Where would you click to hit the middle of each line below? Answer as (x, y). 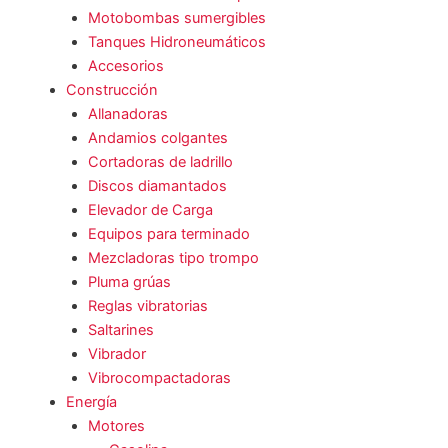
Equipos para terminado (168, 233)
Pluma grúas (129, 281)
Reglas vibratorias (147, 305)
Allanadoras (127, 113)
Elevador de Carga (150, 209)
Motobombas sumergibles (176, 17)
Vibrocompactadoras (159, 377)
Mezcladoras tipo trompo (173, 257)
